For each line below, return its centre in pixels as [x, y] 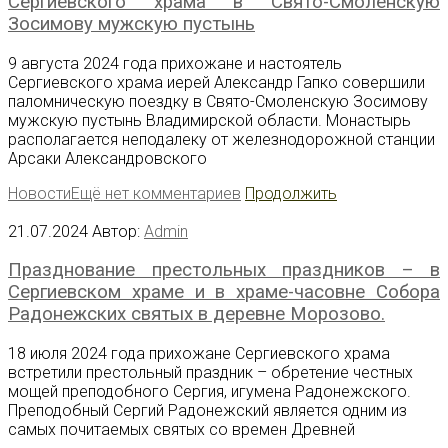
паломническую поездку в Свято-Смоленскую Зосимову [218, 101]
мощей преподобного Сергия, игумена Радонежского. [209, 392]
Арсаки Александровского [107, 158]
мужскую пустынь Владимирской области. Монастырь [209, 120]
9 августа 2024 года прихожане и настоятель [175, 63]
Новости [39, 193]
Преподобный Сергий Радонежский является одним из [207, 411]
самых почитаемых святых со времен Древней [181, 430]
